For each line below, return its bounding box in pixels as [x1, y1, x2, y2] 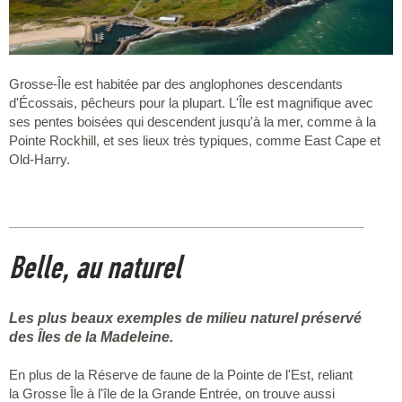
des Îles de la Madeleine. [9, 328, 173, 345]
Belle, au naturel [9, 248, 181, 287]
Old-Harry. [9, 151, 70, 167]
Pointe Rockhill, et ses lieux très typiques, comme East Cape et [9, 132, 380, 148]
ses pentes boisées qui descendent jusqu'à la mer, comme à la [9, 113, 376, 129]
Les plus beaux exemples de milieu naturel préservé [9, 310, 362, 326]
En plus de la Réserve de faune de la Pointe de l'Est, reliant [9, 366, 353, 382]
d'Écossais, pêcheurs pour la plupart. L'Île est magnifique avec [9, 94, 373, 110]
